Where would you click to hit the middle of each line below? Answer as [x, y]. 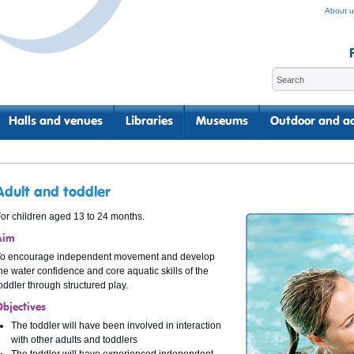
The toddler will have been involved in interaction [116, 326]
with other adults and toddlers [74, 340]
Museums [222, 122]
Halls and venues [56, 122]
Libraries [149, 122]
